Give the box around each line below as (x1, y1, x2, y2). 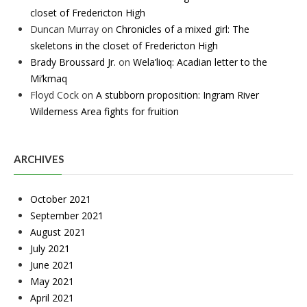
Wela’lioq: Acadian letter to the (133, 56, 267, 69)
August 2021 (30, 225, 86, 239)
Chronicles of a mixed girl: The (116, 23, 249, 36)
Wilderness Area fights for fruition (30, 105, 179, 119)
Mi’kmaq (30, 72, 67, 86)
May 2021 (30, 275, 74, 288)
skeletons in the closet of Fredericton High (30, 39, 218, 53)
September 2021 (30, 209, 103, 223)
